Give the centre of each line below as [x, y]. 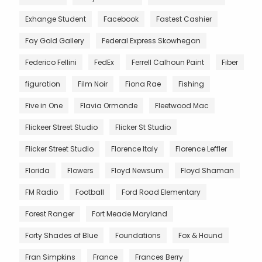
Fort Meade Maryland [130, 213]
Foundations [138, 235]
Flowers [80, 170]
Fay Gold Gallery [55, 40]
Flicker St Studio [143, 127]
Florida [37, 170]
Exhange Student [56, 19]
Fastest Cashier [184, 19]
